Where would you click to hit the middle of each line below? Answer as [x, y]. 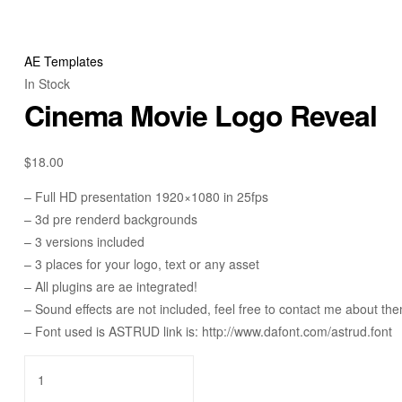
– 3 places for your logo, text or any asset [142, 263]
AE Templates [64, 61]
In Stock [47, 84]
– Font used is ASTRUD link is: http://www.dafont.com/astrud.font [208, 331]
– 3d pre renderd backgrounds [111, 218]
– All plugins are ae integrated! [111, 286]
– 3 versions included [84, 241]
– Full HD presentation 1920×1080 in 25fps [146, 196]
